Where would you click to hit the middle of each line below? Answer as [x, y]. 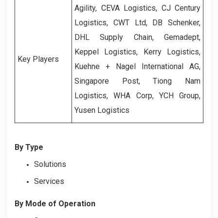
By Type [29, 147]
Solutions [50, 164]
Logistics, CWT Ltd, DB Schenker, [137, 23]
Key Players [38, 59]
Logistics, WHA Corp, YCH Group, [137, 96]
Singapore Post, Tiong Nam [137, 81]
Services [49, 182]
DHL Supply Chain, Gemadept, [137, 37]
